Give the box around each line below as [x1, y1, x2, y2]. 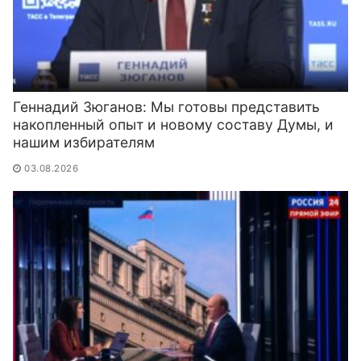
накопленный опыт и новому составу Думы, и [13, 116, 334, 134]
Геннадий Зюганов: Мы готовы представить [13, 98, 320, 116]
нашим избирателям [13, 134, 155, 151]
